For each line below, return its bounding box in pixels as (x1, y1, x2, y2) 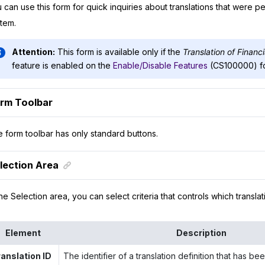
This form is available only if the (57, 47, 183, 57)
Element (5, 228, 41, 238)
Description (176, 228, 227, 238)
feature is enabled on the (11, 60, 113, 70)
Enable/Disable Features (112, 60, 208, 70)
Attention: (11, 47, 55, 57)
